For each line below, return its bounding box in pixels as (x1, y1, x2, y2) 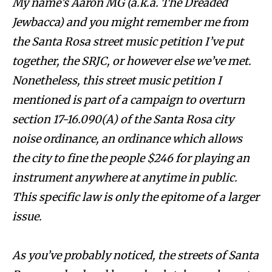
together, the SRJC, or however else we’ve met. (12, 54, 251, 69)
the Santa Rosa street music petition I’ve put (12, 35, 243, 49)
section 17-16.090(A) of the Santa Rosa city (12, 112, 234, 127)
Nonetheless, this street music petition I (12, 73, 222, 88)
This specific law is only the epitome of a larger (12, 190, 259, 205)
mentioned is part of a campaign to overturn (12, 93, 245, 107)
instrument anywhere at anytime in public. (12, 171, 237, 185)
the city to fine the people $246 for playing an (12, 151, 250, 166)
